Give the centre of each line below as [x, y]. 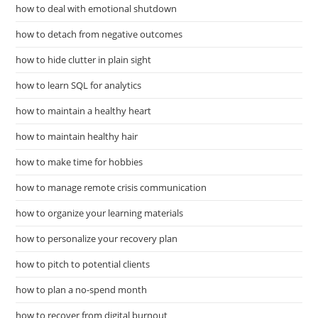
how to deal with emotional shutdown [97, 9]
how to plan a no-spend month [82, 290]
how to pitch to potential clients [83, 264]
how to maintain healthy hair [77, 137]
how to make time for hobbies [79, 162]
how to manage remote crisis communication [111, 188]
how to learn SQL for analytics [79, 86]
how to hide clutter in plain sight [84, 60]
